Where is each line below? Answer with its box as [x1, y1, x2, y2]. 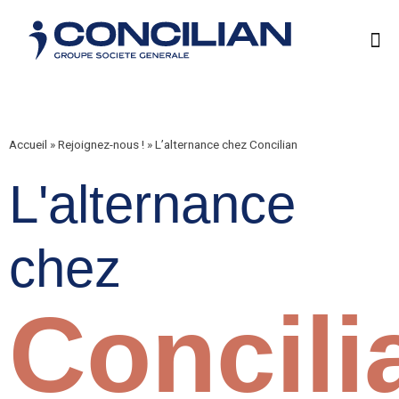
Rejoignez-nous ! [58, 137, 144, 151]
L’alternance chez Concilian [155, 137, 297, 151]
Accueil [9, 137, 47, 151]
